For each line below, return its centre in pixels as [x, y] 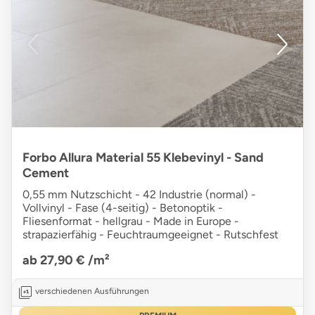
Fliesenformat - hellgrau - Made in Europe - [131, 221]
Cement [46, 173]
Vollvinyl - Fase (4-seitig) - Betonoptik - [123, 208]
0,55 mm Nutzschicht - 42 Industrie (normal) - [139, 195]
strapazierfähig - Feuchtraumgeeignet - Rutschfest [150, 235]
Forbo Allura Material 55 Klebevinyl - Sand [143, 158]
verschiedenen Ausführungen [92, 291]
